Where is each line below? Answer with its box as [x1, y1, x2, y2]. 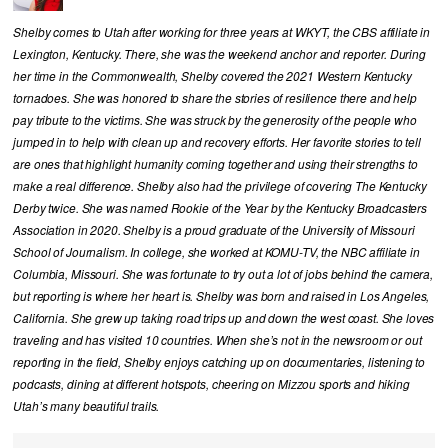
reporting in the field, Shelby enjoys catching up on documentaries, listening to [13, 353, 426, 370]
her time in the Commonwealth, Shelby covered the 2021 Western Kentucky [13, 67, 412, 84]
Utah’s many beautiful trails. [13, 397, 160, 414]
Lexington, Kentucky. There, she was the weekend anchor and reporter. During [13, 45, 426, 62]
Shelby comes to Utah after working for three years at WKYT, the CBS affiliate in [13, 23, 431, 40]
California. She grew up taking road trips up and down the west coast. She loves [13, 309, 435, 326]
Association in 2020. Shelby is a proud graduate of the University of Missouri [13, 221, 415, 238]
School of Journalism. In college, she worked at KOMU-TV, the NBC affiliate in [13, 243, 420, 260]
